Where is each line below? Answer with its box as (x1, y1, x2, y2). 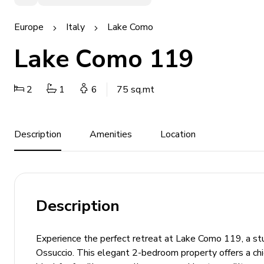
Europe (14, 21, 44, 34)
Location (160, 128, 196, 141)
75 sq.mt (117, 83, 154, 96)
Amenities (90, 128, 132, 141)
